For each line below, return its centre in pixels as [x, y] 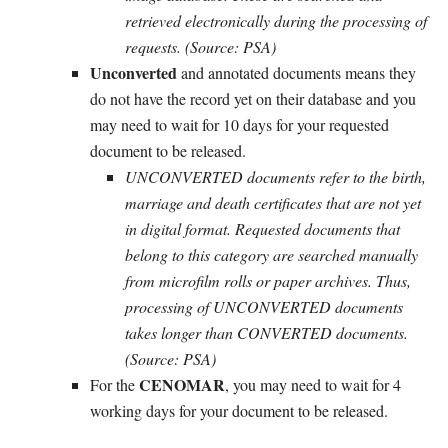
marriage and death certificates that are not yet [273, 202]
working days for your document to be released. [239, 410]
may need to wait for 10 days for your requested [239, 124]
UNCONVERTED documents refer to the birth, [275, 176]
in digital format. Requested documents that [262, 228]
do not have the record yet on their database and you [253, 98]
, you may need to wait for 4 [313, 384]
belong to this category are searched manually [271, 254]
